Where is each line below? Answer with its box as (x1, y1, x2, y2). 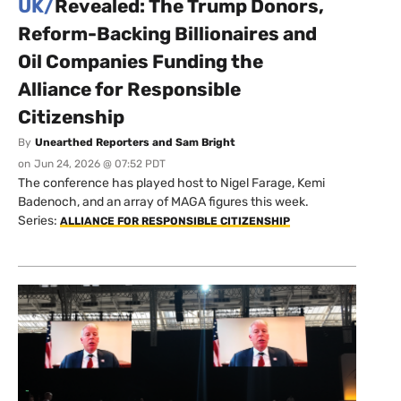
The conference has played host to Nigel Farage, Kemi (18, 175, 325, 191)
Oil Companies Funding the (18, 49, 263, 73)
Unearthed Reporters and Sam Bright (35, 135, 235, 149)
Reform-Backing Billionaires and (18, 21, 317, 45)
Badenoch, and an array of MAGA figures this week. (18, 193, 309, 209)
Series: (18, 212, 60, 228)
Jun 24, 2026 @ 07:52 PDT (34, 157, 166, 170)
